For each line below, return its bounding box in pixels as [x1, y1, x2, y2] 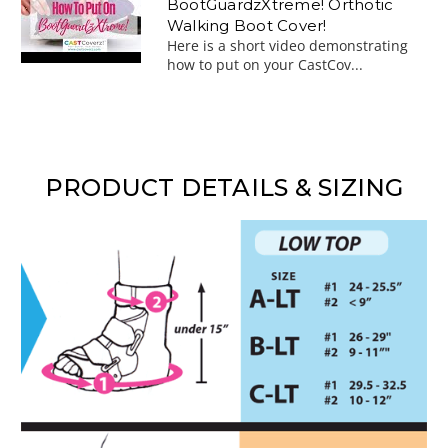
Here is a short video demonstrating [166, 35, 408, 55]
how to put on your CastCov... [166, 54, 363, 74]
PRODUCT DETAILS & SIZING [44, 172, 404, 202]
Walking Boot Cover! [166, 15, 327, 35]
